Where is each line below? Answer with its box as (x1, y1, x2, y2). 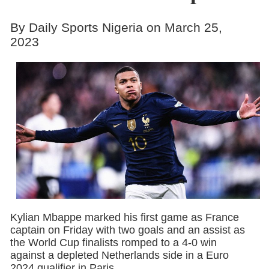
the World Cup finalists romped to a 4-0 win (10, 237, 217, 249)
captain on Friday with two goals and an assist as (10, 224, 245, 236)
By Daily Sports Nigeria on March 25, (10, 20, 222, 34)
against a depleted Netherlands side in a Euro (10, 249, 229, 261)
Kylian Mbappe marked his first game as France (10, 211, 239, 223)
